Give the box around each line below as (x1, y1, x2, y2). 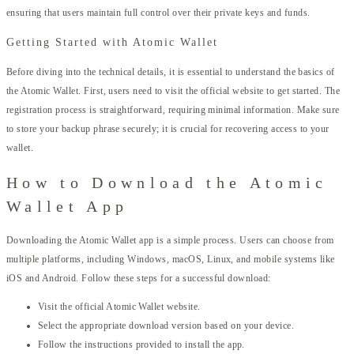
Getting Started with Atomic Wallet (6, 36, 218, 49)
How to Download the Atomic (6, 173, 328, 191)
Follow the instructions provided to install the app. (38, 339, 245, 351)
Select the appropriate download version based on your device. (38, 320, 295, 332)
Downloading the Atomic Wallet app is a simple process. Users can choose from (6, 235, 334, 247)
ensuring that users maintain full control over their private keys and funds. (6, 7, 311, 19)
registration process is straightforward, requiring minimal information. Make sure (6, 104, 340, 116)
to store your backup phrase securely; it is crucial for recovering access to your (6, 123, 330, 135)
